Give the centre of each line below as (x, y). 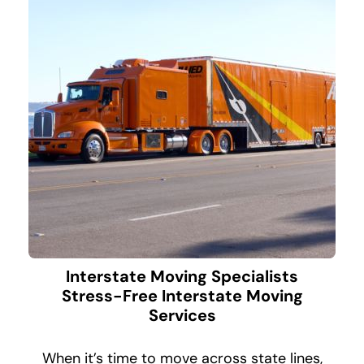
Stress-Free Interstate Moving (182, 295)
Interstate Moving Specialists (182, 276)
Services (182, 315)
